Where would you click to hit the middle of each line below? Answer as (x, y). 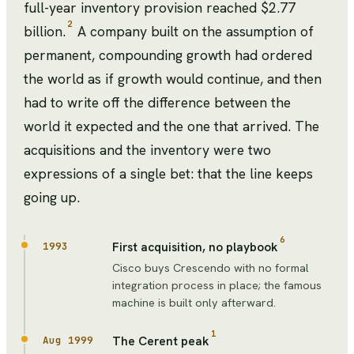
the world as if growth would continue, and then (173, 79)
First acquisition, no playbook (195, 247)
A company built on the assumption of (194, 32)
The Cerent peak (161, 341)
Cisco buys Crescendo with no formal (211, 268)
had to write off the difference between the (157, 103)
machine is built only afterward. (194, 303)
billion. (45, 32)
